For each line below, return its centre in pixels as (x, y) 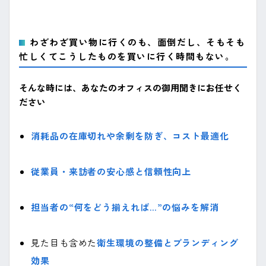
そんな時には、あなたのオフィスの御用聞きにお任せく (130, 88)
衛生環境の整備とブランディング (168, 243)
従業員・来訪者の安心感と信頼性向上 (111, 171)
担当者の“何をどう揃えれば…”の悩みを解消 (125, 207)
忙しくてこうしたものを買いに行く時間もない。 (127, 56)
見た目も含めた (64, 243)
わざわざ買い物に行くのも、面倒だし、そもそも (137, 42)
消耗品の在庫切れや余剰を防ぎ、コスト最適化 (130, 136)
